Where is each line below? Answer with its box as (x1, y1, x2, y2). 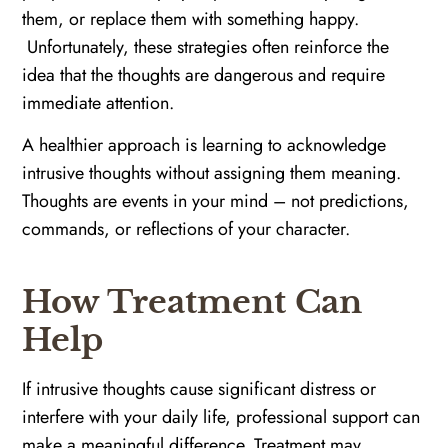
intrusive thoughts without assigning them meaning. (22, 160, 402, 187)
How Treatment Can (22, 282, 363, 323)
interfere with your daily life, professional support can (22, 404, 421, 431)
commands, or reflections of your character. (22, 216, 351, 243)
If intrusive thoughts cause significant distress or (22, 376, 377, 403)
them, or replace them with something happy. (22, 5, 360, 32)
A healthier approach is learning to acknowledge (22, 132, 387, 159)
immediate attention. (22, 89, 175, 116)
